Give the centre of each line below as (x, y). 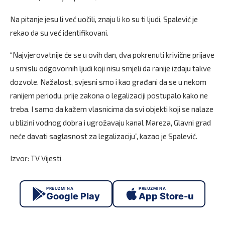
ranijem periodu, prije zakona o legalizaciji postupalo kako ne (109, 95)
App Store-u (166, 196)
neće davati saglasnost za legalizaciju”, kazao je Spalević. (104, 136)
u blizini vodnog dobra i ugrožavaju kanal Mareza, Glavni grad (110, 122)
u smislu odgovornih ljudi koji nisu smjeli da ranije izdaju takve (110, 68)
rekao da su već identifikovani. (59, 32)
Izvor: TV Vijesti (36, 158)
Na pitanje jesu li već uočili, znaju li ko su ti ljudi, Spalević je (104, 19)
